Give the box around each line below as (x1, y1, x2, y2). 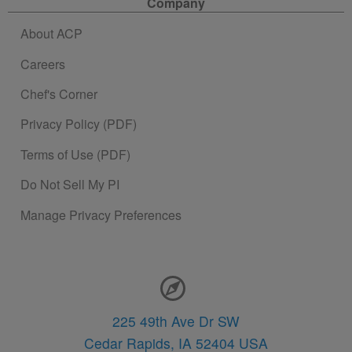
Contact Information (8, 266, 146, 290)
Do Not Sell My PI (20, 175, 119, 194)
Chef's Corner (20, 85, 97, 104)
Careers (20, 54, 65, 73)
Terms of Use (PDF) (20, 145, 130, 163)
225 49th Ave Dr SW (112, 310, 240, 331)
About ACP (20, 24, 82, 43)
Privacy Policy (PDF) (20, 115, 137, 134)
